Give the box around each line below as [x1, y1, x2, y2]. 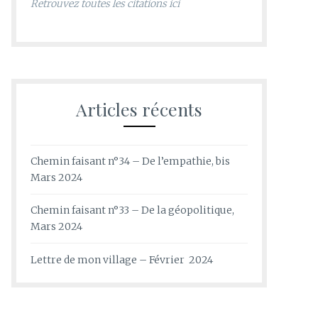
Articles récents [76, 97, 202, 121]
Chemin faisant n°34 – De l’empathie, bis [31, 154, 230, 168]
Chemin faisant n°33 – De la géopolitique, [31, 204, 234, 217]
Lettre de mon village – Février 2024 [31, 253, 213, 266]
